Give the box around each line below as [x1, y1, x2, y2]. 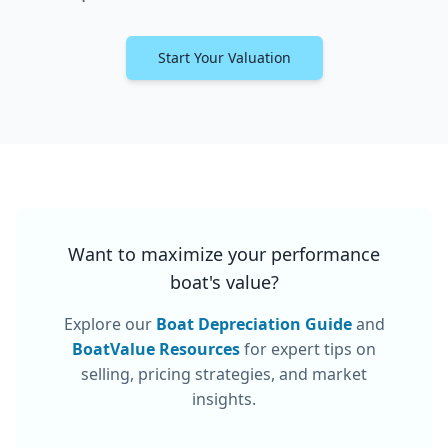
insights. [192, 387, 256, 410]
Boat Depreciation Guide [155, 312, 352, 335]
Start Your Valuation [157, 47, 291, 67]
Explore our [63, 312, 152, 335]
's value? [208, 269, 279, 294]
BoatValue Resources [72, 337, 240, 360]
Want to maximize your [68, 241, 271, 266]
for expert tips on [244, 337, 376, 360]
